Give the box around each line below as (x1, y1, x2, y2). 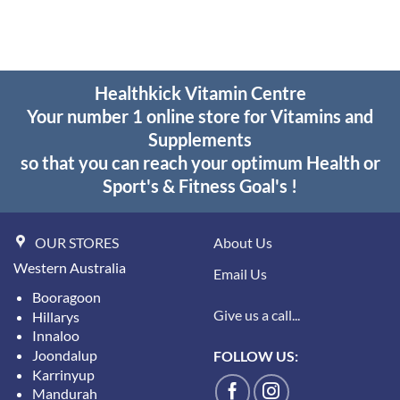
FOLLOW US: (213, 347, 298, 365)
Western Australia (13, 259, 126, 277)
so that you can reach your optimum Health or (20, 152, 380, 174)
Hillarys (31, 307, 79, 325)
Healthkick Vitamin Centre (94, 82, 306, 104)
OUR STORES (35, 234, 119, 252)
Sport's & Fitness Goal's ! (103, 175, 297, 197)
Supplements (148, 129, 252, 151)
